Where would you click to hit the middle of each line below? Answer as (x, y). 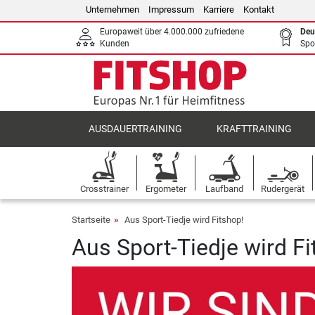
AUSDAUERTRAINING (136, 129)
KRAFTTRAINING (254, 129)
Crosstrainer (104, 189)
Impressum (171, 9)
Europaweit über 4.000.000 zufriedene (172, 32)
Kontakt (259, 9)
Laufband (224, 189)
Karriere (219, 9)
